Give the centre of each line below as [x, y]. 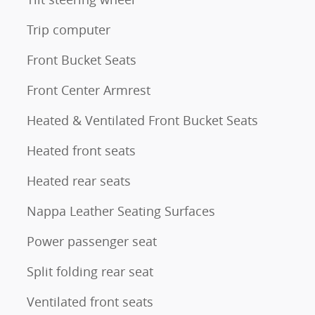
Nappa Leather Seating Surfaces [121, 211]
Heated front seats [81, 150]
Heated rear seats [79, 180]
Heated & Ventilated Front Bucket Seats [142, 120]
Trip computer [69, 29]
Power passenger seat [92, 241]
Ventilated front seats [90, 301]
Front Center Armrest [89, 90]
